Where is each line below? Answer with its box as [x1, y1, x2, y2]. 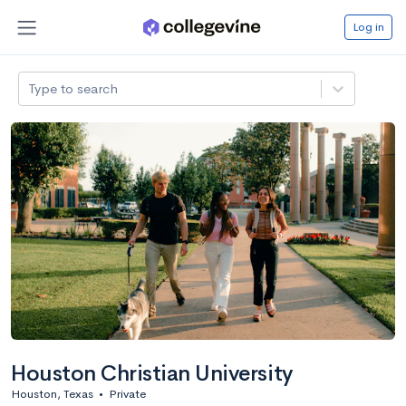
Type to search [28, 79, 119, 97]
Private [109, 385, 146, 401]
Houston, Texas [11, 385, 93, 401]
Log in [353, 18, 384, 34]
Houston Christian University [11, 359, 293, 387]
